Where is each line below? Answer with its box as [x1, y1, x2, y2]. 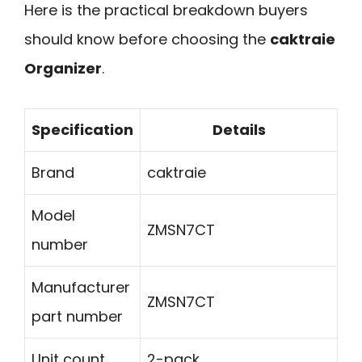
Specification [32, 119, 133, 140]
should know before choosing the [24, 28, 270, 49]
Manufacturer [32, 276, 130, 297]
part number [32, 305, 123, 326]
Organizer [24, 57, 102, 78]
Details [212, 119, 266, 140]
